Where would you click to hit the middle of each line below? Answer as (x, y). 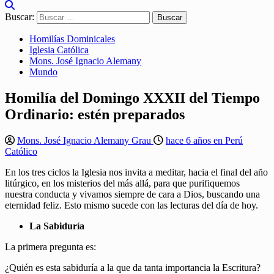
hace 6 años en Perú (204, 140)
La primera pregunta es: (50, 246)
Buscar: (20, 17)
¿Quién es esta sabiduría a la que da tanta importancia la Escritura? (133, 267)
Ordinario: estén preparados (95, 114)
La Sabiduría (57, 226)
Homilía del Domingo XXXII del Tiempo (132, 98)
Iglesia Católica (59, 50)
